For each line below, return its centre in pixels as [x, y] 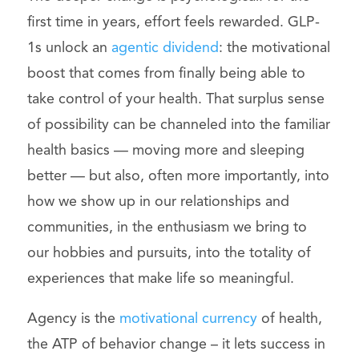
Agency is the [73, 319]
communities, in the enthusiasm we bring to [167, 227]
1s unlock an [69, 48]
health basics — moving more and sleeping [165, 150]
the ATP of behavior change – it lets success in [176, 344]
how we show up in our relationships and [158, 202]
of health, [289, 319]
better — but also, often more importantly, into [178, 176]
